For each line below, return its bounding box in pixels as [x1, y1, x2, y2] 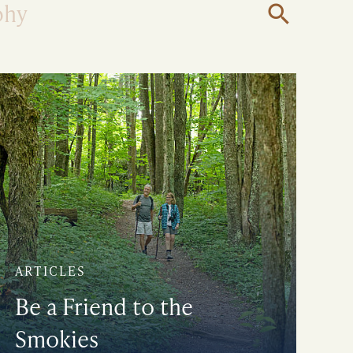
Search [266, 43, 292, 55]
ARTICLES [14, 262, 86, 281]
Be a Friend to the [14, 291, 193, 322]
